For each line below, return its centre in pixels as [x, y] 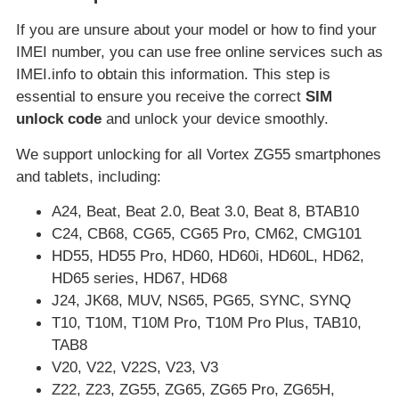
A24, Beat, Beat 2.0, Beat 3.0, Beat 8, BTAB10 [205, 212]
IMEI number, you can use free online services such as [199, 52]
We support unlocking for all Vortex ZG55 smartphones [199, 154]
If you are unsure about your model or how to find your [196, 30]
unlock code [59, 119]
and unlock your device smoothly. [215, 119]
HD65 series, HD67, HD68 [139, 278]
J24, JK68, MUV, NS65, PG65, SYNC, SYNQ [201, 301]
